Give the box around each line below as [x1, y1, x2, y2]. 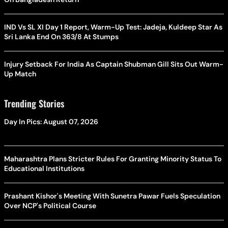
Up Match [4, 69, 36, 78]
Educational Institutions [4, 163, 84, 173]
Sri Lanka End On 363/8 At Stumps [4, 32, 119, 41]
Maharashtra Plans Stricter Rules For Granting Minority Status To [4, 154, 221, 163]
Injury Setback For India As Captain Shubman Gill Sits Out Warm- [4, 59, 223, 69]
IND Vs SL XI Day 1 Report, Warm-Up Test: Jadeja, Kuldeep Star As [4, 22, 222, 32]
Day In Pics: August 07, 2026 [4, 117, 98, 126]
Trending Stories [4, 96, 64, 110]
